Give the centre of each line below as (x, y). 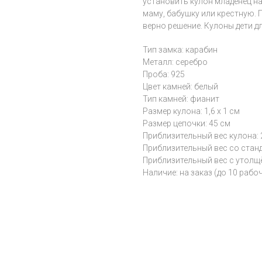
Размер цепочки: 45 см (187, 124)
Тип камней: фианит (181, 99)
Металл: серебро (175, 62)
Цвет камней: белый (180, 87)
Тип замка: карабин (180, 50)
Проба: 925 (164, 75)
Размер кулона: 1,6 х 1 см (191, 111)
